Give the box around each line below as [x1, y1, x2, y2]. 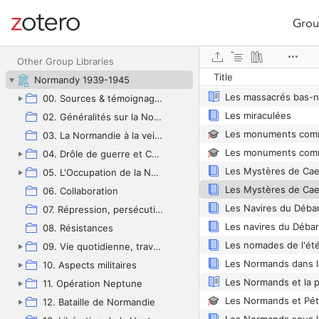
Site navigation [11, 23, 88, 38]
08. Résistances [43, 222, 113, 234]
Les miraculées [225, 110, 291, 121]
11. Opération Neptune [43, 278, 142, 289]
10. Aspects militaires [43, 259, 137, 271]
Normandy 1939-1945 [34, 74, 130, 85]
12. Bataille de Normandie [43, 296, 155, 308]
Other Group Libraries [17, 56, 114, 67]
